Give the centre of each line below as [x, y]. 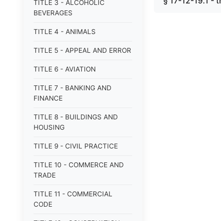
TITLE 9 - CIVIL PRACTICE [76, 146]
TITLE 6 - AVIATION [65, 69]
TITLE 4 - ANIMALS [65, 32]
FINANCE [48, 98]
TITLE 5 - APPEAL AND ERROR [82, 50]
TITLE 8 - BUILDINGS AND [76, 117]
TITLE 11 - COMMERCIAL [73, 194]
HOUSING [49, 127]
